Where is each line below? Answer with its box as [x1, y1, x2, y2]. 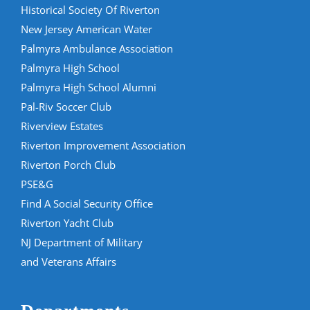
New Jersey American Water [21, 22, 152, 37]
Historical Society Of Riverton [21, 3, 160, 17]
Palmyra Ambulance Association [21, 42, 173, 56]
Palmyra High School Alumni [21, 80, 156, 95]
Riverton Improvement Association [21, 138, 185, 153]
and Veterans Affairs [21, 255, 116, 269]
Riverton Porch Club [21, 158, 116, 172]
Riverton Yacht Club [21, 216, 113, 230]
